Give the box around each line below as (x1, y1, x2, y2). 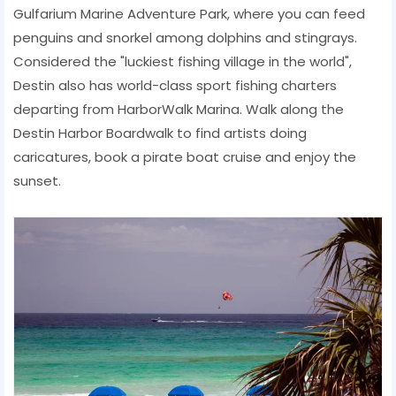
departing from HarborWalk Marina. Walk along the (13, 99, 344, 118)
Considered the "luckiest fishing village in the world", (13, 51, 352, 71)
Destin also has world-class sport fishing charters (13, 75, 337, 95)
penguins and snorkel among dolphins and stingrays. (13, 27, 357, 47)
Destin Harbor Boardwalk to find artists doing (13, 123, 307, 142)
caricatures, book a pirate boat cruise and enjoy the (13, 147, 356, 166)
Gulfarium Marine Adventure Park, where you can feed (13, 4, 365, 23)
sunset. (13, 171, 61, 190)
